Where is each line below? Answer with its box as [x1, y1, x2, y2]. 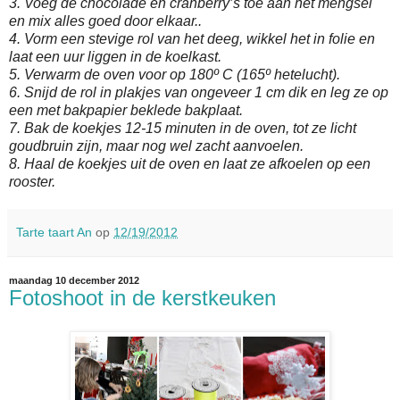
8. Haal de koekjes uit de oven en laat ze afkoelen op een [9, 155, 371, 171]
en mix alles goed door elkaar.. [9, 12, 202, 29]
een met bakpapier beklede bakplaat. [9, 102, 243, 118]
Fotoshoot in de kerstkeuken [9, 285, 276, 310]
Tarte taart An [16, 224, 92, 239]
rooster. [9, 173, 55, 189]
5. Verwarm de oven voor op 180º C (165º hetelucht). [9, 66, 340, 82]
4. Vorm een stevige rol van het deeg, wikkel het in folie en [9, 30, 375, 46]
